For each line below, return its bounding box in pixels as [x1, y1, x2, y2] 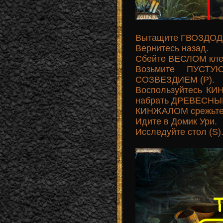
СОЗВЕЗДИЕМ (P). [135, 74, 215, 85]
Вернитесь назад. [135, 43, 209, 53]
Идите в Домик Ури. [135, 116, 217, 126]
